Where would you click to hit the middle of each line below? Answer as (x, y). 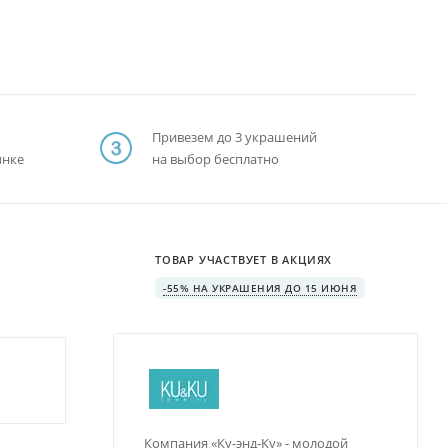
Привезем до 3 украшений (234, 137)
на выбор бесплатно (215, 159)
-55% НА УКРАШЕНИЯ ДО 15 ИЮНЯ (260, 287)
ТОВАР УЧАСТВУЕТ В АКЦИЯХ (244, 259)
